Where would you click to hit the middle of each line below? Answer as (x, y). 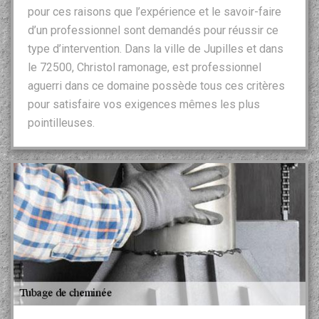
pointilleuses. (61, 122)
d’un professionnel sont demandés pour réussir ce (153, 30)
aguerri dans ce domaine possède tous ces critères (156, 85)
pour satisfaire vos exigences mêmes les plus (144, 104)
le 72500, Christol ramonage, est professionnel (145, 67)
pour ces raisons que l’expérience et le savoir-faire (155, 11)
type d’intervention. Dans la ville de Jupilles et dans (156, 48)
